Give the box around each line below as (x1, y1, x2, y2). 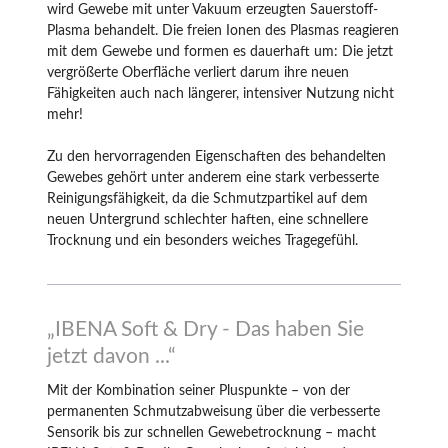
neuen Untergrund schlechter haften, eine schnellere (47, 213, 368, 228)
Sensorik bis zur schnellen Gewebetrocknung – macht (47, 425, 376, 440)
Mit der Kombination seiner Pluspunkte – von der (47, 383, 350, 398)
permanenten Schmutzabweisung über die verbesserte (47, 404, 380, 419)
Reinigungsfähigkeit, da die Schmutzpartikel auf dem (47, 192, 368, 207)
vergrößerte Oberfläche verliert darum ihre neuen (47, 66, 349, 81)
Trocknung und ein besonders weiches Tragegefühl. (47, 234, 358, 249)
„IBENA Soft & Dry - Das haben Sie (47, 319, 364, 341)
